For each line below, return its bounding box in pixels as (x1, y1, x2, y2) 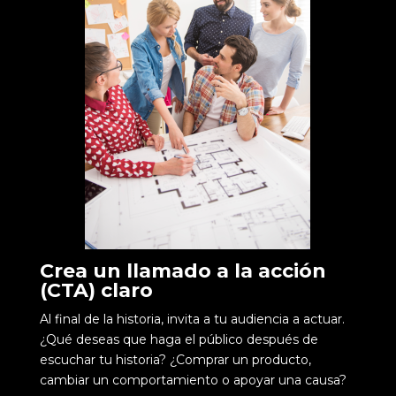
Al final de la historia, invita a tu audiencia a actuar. (39, 310, 345, 327)
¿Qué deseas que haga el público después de (39, 331, 318, 347)
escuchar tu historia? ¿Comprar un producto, (39, 351, 311, 368)
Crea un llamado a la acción (39, 258, 326, 283)
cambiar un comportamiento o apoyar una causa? (39, 371, 346, 388)
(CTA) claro (39, 278, 153, 302)
